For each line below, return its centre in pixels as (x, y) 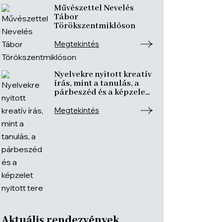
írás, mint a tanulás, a (97, 83)
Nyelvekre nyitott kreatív (103, 75)
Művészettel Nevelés (94, 8)
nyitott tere (77, 101)
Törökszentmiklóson (95, 26)
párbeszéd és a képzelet (101, 92)
